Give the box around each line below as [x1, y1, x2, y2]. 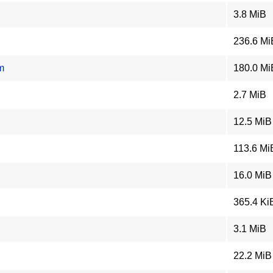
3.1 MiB [233, 224, 266, 234]
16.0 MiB [233, 170, 272, 180]
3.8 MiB [233, 9, 266, 19]
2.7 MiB [233, 90, 266, 100]
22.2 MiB [233, 250, 272, 261]
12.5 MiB [233, 116, 272, 127]
